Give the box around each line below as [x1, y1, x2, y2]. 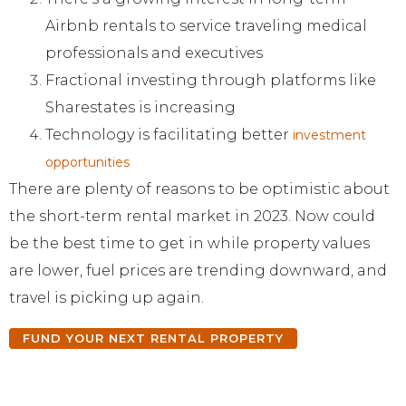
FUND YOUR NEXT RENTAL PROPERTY [23, 331, 284, 346]
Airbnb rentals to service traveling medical [45, 16, 367, 34]
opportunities [45, 153, 130, 170]
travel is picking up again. [9, 288, 204, 306]
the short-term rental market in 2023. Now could [9, 207, 375, 225]
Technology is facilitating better [45, 125, 293, 143]
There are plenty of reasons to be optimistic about [9, 179, 390, 198]
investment [293, 126, 366, 143]
